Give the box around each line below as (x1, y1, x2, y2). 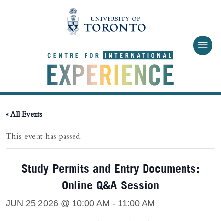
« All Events (6, 111, 42, 119)
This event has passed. (6, 133, 82, 142)
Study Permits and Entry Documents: (21, 164, 200, 170)
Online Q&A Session (61, 181, 160, 187)
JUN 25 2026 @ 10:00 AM (6, 198, 110, 208)
